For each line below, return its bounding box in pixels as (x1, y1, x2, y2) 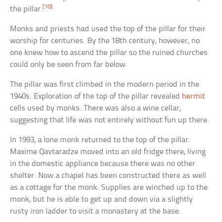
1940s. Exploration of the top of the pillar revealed (10, 92, 182, 101)
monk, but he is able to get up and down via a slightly (10, 195, 193, 204)
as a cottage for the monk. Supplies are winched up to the (10, 183, 208, 192)
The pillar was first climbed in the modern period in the (10, 80, 200, 89)
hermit (182, 92, 206, 101)
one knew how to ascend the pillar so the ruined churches (10, 48, 208, 57)
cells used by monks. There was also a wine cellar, (10, 104, 181, 112)
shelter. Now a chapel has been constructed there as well (10, 171, 207, 180)
